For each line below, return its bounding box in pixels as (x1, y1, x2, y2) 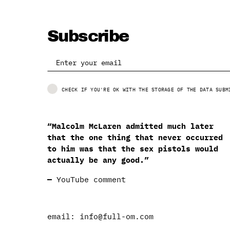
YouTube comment (56, 174, 126, 184)
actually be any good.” (47, 155, 149, 165)
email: (47, 211, 80, 221)
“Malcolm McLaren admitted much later (47, 121, 214, 131)
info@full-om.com (80, 211, 154, 221)
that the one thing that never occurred (47, 132, 223, 142)
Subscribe (47, 27, 129, 45)
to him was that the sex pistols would (47, 143, 218, 154)
